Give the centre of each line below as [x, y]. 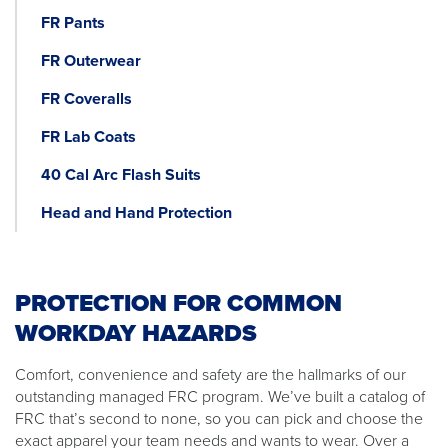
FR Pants [73, 22]
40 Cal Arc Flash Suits [123, 174]
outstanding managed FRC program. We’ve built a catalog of [220, 396]
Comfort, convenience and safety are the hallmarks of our [210, 374]
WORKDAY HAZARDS [136, 333]
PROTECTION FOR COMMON [178, 303]
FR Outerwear [91, 60]
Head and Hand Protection [136, 212]
